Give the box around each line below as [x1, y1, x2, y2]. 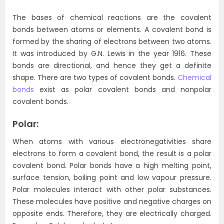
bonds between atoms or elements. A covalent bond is [12, 24, 211, 34]
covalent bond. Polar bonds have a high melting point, [12, 160, 211, 170]
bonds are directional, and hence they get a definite [12, 60, 211, 70]
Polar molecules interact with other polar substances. [12, 184, 211, 194]
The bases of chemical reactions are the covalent [12, 12, 211, 22]
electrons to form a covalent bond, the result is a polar [12, 148, 211, 158]
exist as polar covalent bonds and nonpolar [34, 84, 211, 94]
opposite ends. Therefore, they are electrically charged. [12, 208, 211, 218]
